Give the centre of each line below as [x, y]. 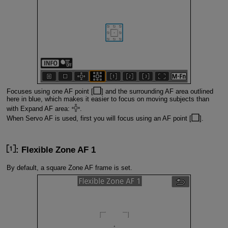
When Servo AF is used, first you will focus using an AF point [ [99, 119]
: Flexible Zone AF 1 [55, 150]
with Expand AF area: [39, 109]
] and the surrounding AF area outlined [157, 92]
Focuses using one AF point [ [50, 92]
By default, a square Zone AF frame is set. [69, 167]
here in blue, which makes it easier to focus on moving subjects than [108, 99]
